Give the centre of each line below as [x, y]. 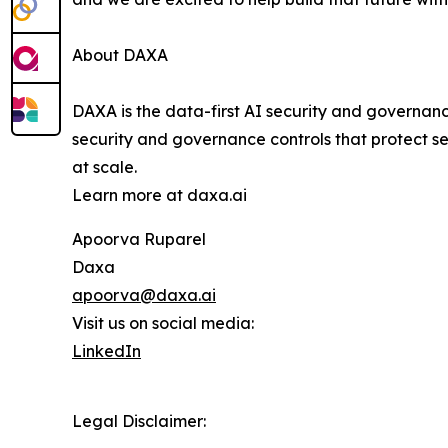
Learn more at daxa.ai [159, 195]
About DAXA [120, 55]
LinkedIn [106, 351]
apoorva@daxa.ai [144, 295]
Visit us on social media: [163, 323]
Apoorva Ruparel [139, 239]
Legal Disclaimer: [139, 421]
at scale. [104, 167]
